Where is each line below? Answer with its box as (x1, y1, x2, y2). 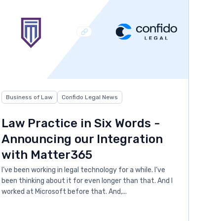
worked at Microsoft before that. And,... (1, 187, 127, 196)
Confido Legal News (62, 94, 118, 101)
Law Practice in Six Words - (1, 116, 160, 131)
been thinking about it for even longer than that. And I (1, 177, 173, 185)
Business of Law (6, 94, 53, 101)
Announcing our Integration (1, 132, 163, 147)
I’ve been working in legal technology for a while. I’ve (1, 166, 166, 175)
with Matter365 (1, 148, 93, 162)
